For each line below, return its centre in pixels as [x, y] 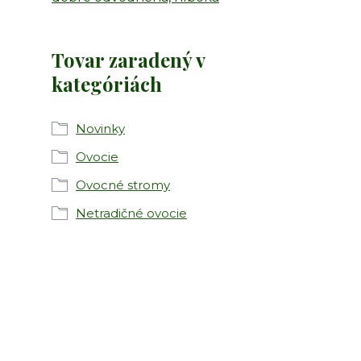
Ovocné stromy [123, 185]
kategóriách [107, 84]
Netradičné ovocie [131, 213]
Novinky [100, 129]
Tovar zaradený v [128, 60]
